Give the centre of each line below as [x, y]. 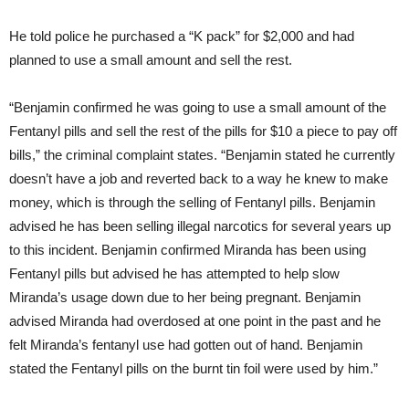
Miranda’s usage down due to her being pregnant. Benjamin [185, 298]
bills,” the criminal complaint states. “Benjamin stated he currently [202, 155]
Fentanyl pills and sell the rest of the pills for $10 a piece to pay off [203, 131]
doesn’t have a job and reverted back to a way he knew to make [199, 179]
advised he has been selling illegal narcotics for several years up [200, 226]
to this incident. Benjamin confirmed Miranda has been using [188, 250]
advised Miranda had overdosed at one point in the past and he [195, 321]
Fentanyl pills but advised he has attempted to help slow [174, 274]
